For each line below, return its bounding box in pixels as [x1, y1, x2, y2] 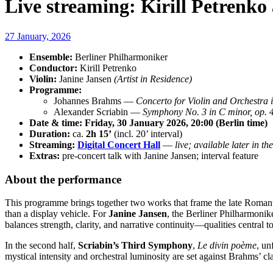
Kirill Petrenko [77, 62, 136, 73]
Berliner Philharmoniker [73, 51, 168, 62]
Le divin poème [197, 240, 257, 251]
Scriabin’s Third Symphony [78, 240, 193, 251]
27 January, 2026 [5, 30, 71, 41]
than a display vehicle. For [5, 208, 108, 219]
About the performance [5, 172, 121, 186]
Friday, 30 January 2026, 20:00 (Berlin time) [85, 117, 268, 128]
